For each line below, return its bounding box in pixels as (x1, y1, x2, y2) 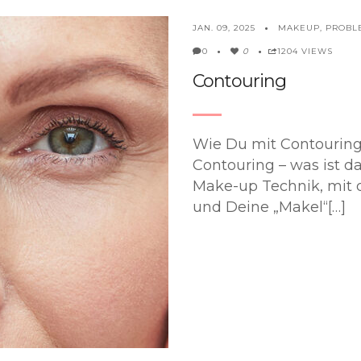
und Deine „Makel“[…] (193, 197, 346, 216)
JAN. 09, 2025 (193, 22, 255, 33)
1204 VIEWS (277, 45, 333, 56)
